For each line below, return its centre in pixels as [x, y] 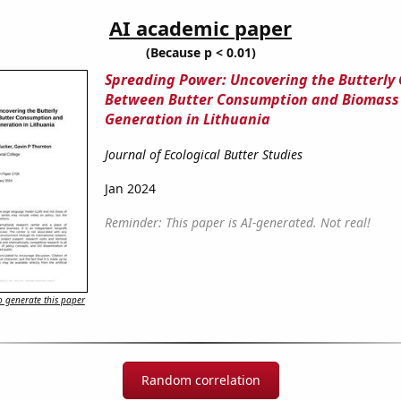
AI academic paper [200, 28]
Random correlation [200, 380]
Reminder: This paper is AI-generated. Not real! [237, 223]
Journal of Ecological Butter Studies [203, 155]
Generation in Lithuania [187, 119]
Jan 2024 [130, 189]
